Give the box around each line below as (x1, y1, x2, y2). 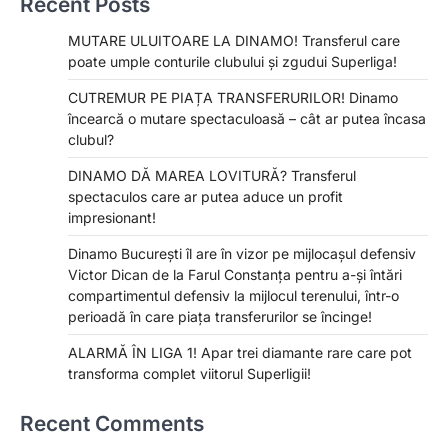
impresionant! (68, 209, 156, 227)
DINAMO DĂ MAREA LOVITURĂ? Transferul (68, 167, 356, 185)
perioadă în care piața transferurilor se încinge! (68, 308, 372, 326)
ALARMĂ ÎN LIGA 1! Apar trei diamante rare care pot (68, 344, 412, 362)
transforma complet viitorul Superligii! (68, 365, 311, 383)
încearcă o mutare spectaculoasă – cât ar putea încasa (68, 110, 426, 128)
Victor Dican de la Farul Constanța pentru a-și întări (68, 266, 402, 284)
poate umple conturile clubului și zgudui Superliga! (68, 53, 397, 71)
